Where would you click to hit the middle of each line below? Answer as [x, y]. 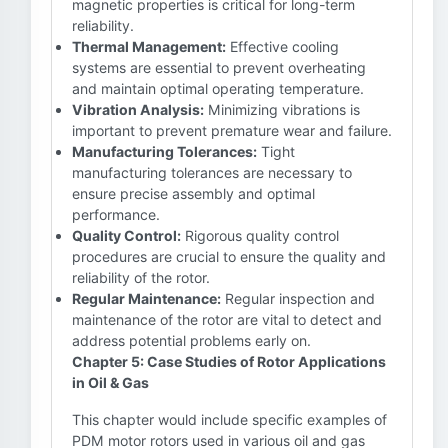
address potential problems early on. [191, 340]
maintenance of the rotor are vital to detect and [227, 319]
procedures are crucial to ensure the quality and [229, 256]
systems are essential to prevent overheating [219, 67]
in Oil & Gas [110, 382]
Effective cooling [282, 46]
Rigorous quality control [260, 235]
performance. [116, 214]
